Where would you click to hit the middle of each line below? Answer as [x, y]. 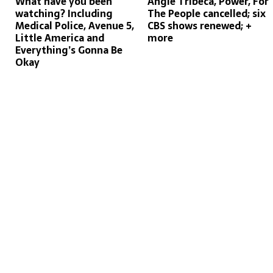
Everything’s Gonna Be [69, 50]
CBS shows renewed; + [200, 26]
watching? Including [64, 14]
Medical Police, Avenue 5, [75, 26]
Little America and [60, 38]
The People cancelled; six [207, 14]
